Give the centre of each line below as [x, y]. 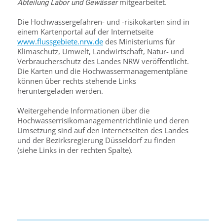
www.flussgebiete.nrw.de [60, 41]
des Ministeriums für [139, 41]
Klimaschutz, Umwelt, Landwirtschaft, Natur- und [101, 51]
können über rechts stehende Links [77, 81]
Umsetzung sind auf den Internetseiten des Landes [103, 130]
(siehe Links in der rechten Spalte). [75, 150]
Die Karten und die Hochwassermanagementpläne [102, 71]
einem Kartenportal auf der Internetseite [85, 32]
